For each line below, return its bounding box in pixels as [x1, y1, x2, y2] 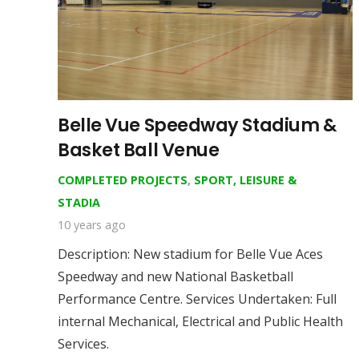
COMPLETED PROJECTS [58, 171, 188, 188]
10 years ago [58, 216, 126, 232]
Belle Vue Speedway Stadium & [58, 111, 337, 138]
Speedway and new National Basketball [58, 267, 293, 285]
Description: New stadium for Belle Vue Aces [58, 244, 323, 263]
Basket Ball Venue [58, 136, 220, 163]
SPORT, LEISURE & [194, 171, 296, 188]
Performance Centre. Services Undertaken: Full [58, 289, 337, 308]
